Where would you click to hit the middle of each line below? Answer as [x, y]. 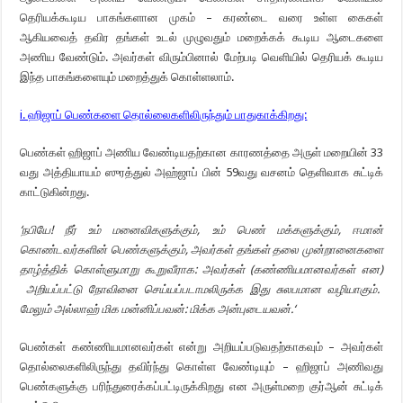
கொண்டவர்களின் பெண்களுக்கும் [103, 250]
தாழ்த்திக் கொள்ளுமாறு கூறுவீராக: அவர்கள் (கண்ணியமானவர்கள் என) [201, 269]
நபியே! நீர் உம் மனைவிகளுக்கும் [110, 230]
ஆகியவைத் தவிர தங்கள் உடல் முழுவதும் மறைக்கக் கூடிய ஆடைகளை [201, 37]
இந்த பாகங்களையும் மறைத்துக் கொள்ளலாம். [127, 77]
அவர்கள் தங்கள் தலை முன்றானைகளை [287, 250]
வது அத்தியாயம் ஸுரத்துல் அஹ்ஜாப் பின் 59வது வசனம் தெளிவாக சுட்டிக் [201, 172]
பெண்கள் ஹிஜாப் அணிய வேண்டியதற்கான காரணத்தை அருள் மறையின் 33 [201, 152]
